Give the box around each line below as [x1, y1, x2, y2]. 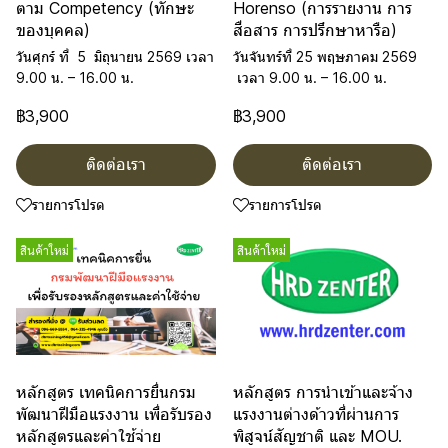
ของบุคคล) [16, 20, 90, 40]
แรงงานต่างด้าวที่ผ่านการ [232, 404, 399, 424]
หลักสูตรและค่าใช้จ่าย [16, 426, 161, 446]
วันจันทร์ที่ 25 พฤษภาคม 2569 [232, 48, 421, 65]
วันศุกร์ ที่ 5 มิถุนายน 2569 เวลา [16, 48, 214, 65]
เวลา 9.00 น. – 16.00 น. [232, 69, 387, 86]
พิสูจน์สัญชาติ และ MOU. [232, 426, 402, 446]
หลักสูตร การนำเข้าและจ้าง [232, 382, 413, 402]
